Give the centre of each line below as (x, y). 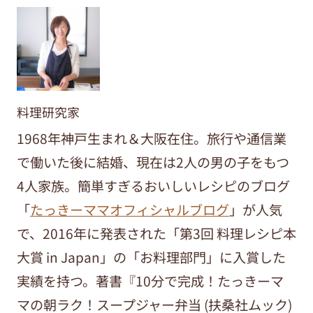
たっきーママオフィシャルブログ (129, 209)
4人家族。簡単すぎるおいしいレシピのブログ (153, 185)
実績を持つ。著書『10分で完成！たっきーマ (150, 281)
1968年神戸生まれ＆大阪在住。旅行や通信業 (151, 138)
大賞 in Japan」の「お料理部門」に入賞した (151, 257)
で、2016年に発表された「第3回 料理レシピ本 (156, 233)
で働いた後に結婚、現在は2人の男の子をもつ (153, 162)
